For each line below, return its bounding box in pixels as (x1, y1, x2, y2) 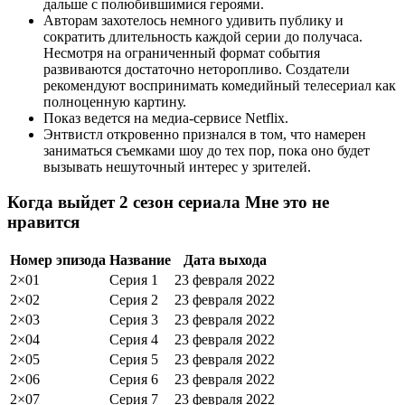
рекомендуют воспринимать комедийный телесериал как (43, 78, 396, 94)
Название (109, 251, 171, 268)
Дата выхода (183, 251, 267, 268)
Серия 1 (109, 271, 158, 287)
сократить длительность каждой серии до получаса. (43, 29, 363, 45)
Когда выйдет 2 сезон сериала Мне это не (7, 192, 329, 212)
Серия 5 (109, 351, 158, 367)
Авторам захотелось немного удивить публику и (43, 13, 344, 29)
